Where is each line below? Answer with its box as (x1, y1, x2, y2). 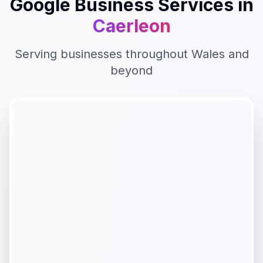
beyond (110, 63, 153, 77)
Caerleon (92, 15, 171, 36)
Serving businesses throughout (14, 47, 191, 61)
